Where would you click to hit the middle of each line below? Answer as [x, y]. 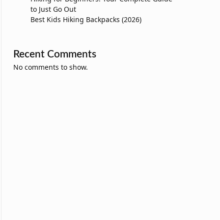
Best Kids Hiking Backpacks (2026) [86, 20]
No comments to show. [51, 67]
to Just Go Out [53, 9]
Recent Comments [55, 55]
